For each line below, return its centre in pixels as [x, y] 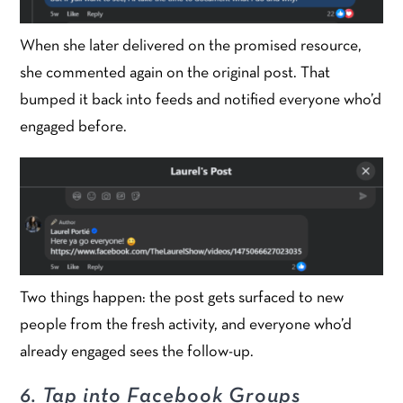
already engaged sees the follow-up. [137, 353]
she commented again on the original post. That [175, 74]
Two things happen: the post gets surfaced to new [182, 299]
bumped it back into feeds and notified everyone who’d [201, 101]
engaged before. [74, 128]
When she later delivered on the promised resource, [191, 47]
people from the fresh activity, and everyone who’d [186, 326]
